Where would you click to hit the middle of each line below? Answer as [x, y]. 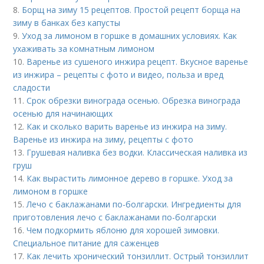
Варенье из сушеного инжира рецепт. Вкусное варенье [138, 62]
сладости [32, 88]
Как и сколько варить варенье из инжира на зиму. [127, 127]
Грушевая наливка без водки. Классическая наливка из [137, 153]
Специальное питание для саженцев [86, 243]
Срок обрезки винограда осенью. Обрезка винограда [134, 101]
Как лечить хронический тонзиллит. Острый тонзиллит [138, 256]
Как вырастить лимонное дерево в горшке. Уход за [130, 179]
